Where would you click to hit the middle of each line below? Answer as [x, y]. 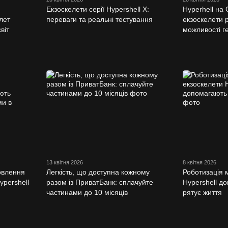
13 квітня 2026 [64, 162]
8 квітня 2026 [199, 162]
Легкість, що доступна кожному [98, 172]
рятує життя [202, 192]
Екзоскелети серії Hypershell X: [97, 9]
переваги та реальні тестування [99, 20]
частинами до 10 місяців [87, 192]
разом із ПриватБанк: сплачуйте [99, 182]
